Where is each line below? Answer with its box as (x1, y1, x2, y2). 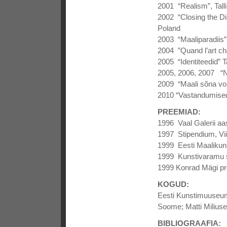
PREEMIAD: (158, 107, 201, 116)
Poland (158, 23, 180, 32)
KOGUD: (158, 179, 189, 188)
